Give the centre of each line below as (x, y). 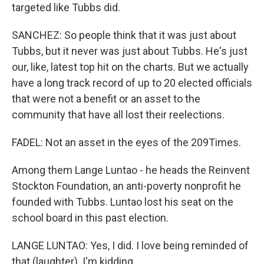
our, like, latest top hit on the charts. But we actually (130, 67)
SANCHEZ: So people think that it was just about (124, 35)
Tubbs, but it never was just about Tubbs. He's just (130, 51)
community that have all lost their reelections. (118, 115)
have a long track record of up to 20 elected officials (132, 83)
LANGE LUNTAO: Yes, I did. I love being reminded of (130, 245)
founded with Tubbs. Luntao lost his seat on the (123, 202)
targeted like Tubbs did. (66, 7)
